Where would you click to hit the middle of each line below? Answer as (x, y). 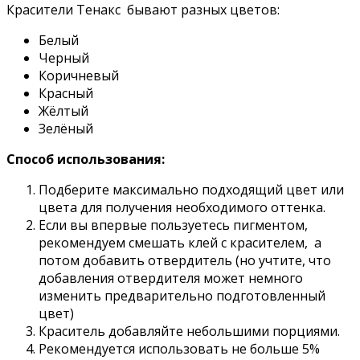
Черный (64, 57)
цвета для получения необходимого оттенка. (182, 207)
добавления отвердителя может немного (171, 278)
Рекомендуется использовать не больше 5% (179, 348)
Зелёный (66, 128)
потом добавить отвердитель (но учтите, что (185, 260)
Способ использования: (86, 159)
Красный (66, 93)
